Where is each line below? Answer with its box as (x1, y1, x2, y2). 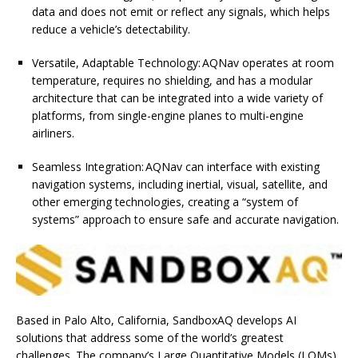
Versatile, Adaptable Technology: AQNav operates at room (32, 54, 334, 70)
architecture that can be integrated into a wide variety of (32, 89, 323, 105)
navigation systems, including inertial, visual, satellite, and (32, 176, 328, 192)
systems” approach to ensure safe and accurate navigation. (32, 211, 342, 227)
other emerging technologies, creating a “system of (32, 193, 298, 209)
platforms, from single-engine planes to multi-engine (32, 107, 304, 123)
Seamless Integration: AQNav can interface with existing (32, 158, 320, 174)
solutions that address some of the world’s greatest (16, 329, 284, 345)
